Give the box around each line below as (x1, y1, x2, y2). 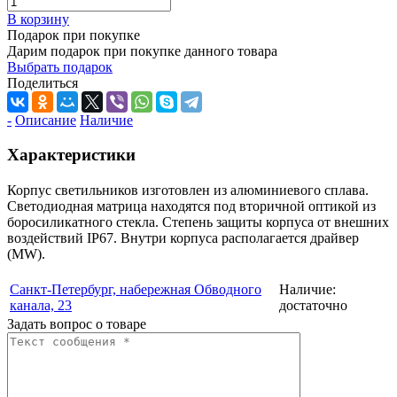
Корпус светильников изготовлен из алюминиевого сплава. (7, 183, 369, 198)
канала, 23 (10, 298, 72, 314)
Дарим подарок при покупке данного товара (7, 43, 277, 58)
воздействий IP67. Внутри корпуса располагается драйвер (7, 230, 359, 246)
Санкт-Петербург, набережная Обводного (10, 282, 261, 298)
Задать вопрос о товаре (7, 316, 146, 332)
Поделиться (7, 74, 78, 90)
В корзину (7, 11, 69, 27)
